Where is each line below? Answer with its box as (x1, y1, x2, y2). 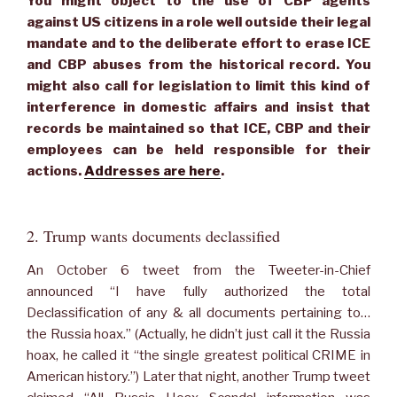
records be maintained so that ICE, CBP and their (27, 120, 370, 136)
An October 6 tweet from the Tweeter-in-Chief (27, 261, 370, 278)
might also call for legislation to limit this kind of (27, 77, 370, 94)
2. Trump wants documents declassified (27, 225, 280, 247)
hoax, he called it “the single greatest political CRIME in (27, 346, 370, 363)
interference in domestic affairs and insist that (27, 98, 370, 115)
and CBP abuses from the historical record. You (27, 56, 370, 73)
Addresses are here (84, 162, 221, 179)
